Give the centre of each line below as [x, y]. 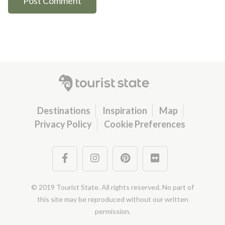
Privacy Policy [63, 124]
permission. [113, 211]
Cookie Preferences [145, 124]
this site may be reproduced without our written [113, 199]
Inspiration [125, 110]
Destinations [64, 110]
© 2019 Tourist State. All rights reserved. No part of [113, 187]
